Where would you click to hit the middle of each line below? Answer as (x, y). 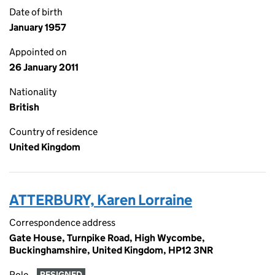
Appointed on (38, 52)
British (24, 107)
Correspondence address (62, 223)
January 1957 (38, 27)
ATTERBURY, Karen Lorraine (101, 200)
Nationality (33, 92)
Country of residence (53, 132)
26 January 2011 (44, 67)
